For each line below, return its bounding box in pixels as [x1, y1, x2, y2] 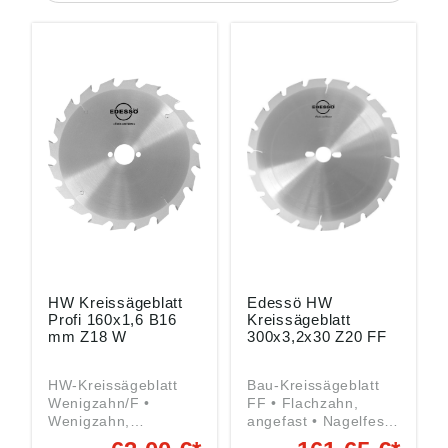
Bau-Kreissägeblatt [247, 377, 380, 393]
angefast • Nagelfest [247, 413, 389, 429]
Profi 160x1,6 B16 [48, 311, 177, 328]
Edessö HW [247, 294, 333, 311]
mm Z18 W [48, 328, 127, 345]
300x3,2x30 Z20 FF [247, 328, 387, 345]
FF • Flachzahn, [247, 395, 359, 411]
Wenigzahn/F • [48, 395, 151, 411]
